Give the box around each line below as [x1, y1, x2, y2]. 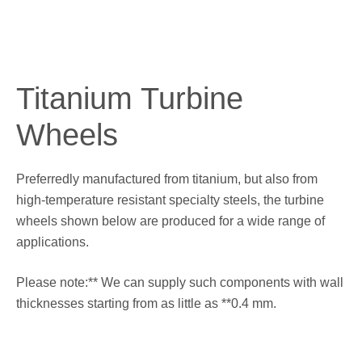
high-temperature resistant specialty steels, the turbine [16, 193, 324, 207]
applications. [16, 235, 89, 249]
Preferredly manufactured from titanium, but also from [16, 172, 318, 186]
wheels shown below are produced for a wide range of [16, 214, 325, 228]
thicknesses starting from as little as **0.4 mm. [16, 297, 276, 310]
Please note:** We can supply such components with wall [16, 276, 343, 289]
